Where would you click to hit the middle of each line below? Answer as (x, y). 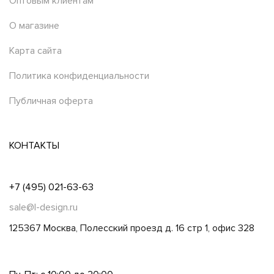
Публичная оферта (51, 101)
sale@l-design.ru (43, 207)
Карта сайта (35, 50)
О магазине (34, 25)
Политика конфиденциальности (79, 76)
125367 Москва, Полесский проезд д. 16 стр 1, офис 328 (132, 228)
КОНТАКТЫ (34, 145)
